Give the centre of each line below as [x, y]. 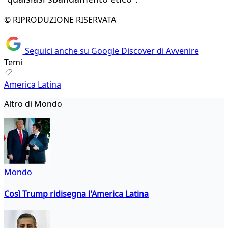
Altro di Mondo [33, 104]
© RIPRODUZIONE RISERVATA [60, 20]
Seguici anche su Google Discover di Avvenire [111, 51]
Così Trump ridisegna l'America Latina [76, 194]
